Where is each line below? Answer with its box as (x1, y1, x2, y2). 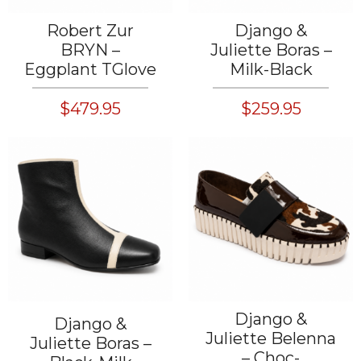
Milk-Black (229, 60, 313, 79)
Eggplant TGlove (24, 60, 156, 79)
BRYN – (60, 40, 120, 60)
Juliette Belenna (205, 329, 336, 348)
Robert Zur (47, 21, 134, 40)
